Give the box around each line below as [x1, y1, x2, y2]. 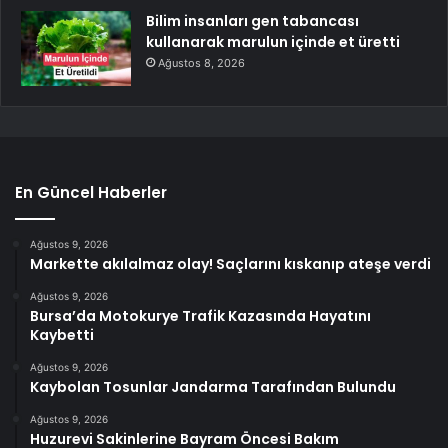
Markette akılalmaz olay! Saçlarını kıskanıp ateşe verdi [30, 253, 431, 274]
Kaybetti [30, 324, 94, 345]
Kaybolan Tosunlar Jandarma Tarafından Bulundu [30, 376, 396, 397]
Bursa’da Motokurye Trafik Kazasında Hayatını [30, 305, 371, 326]
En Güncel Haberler [15, 181, 167, 203]
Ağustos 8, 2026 [158, 55, 245, 70]
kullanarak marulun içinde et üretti [146, 31, 400, 52]
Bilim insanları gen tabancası [146, 10, 359, 31]
